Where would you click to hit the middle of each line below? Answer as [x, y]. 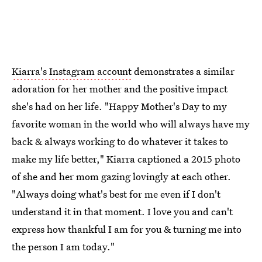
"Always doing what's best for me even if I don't [116, 194]
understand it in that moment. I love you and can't [122, 211]
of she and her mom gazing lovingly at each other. [121, 176]
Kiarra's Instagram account [72, 71]
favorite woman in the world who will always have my [131, 124]
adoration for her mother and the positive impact [120, 89]
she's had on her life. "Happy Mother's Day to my [119, 106]
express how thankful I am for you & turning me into [127, 229]
